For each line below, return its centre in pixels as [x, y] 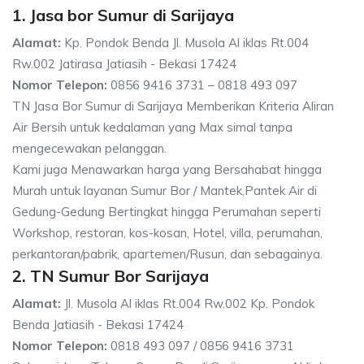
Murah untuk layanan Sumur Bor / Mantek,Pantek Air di [165, 191]
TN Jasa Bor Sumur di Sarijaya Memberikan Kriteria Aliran [173, 106]
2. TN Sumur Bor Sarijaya [110, 276]
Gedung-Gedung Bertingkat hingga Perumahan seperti [167, 212]
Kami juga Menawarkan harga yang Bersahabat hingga [167, 169]
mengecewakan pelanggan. [89, 148]
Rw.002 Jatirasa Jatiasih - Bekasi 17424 [124, 64]
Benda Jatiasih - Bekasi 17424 [98, 325]
